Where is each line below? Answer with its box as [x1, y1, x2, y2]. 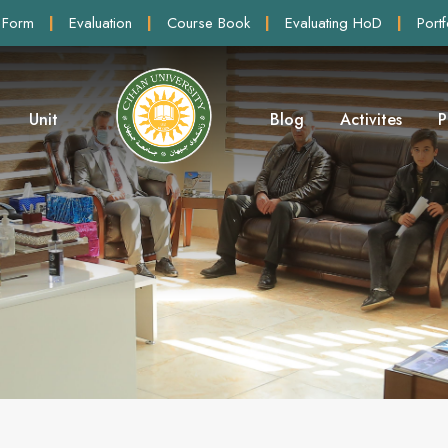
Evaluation [69, 12, 132, 34]
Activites [340, 108, 402, 131]
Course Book [167, 12, 250, 34]
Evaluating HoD [285, 12, 382, 34]
